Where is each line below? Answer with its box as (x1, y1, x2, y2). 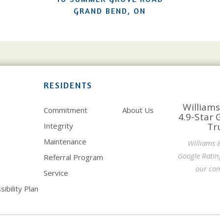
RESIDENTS (44, 79, 92, 90)
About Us (122, 105, 154, 115)
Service (44, 167, 68, 178)
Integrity (44, 120, 73, 131)
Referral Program (44, 152, 103, 162)
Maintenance (44, 136, 86, 146)
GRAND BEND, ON (74, 5, 146, 16)
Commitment (44, 105, 87, 115)
